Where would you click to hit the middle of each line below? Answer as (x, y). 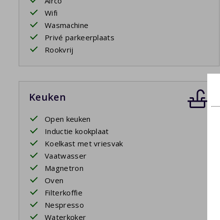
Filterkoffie (64, 193)
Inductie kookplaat (77, 131)
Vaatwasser (66, 156)
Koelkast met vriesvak (84, 144)
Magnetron (64, 168)
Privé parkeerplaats (80, 38)
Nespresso (64, 205)
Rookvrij (59, 50)
